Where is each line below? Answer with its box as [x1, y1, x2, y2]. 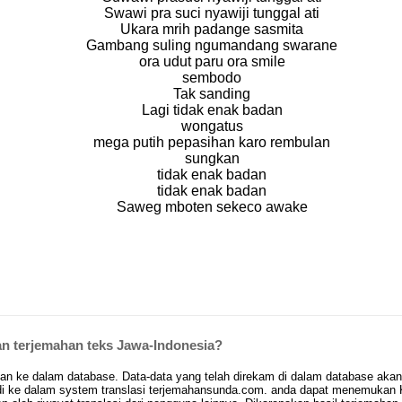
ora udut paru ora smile [138, 53, 285, 69]
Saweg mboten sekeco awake [116, 198, 308, 214]
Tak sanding [173, 85, 250, 101]
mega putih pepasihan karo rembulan [93, 134, 330, 150]
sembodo [182, 69, 241, 85]
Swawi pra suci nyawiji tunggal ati [104, 4, 319, 21]
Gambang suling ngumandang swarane [86, 37, 337, 53]
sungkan [184, 150, 240, 166]
